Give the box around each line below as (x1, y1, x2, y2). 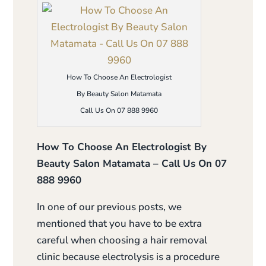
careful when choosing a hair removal (37, 233, 208, 247)
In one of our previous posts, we (37, 199, 182, 214)
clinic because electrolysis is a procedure (37, 249, 220, 264)
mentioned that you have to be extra (37, 216, 202, 230)
